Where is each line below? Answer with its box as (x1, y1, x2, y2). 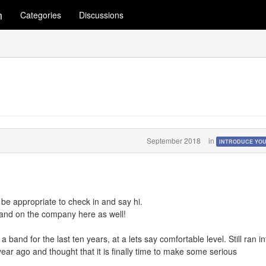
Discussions (79, 9, 123, 21)
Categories (20, 9, 61, 21)
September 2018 (146, 135, 201, 145)
